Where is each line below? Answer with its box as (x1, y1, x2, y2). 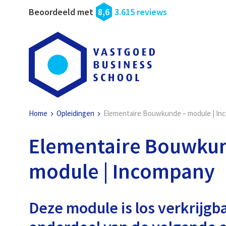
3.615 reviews (115, 6, 167, 18)
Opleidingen (56, 108, 95, 119)
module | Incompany (29, 158, 215, 185)
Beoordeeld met (29, 6, 94, 18)
